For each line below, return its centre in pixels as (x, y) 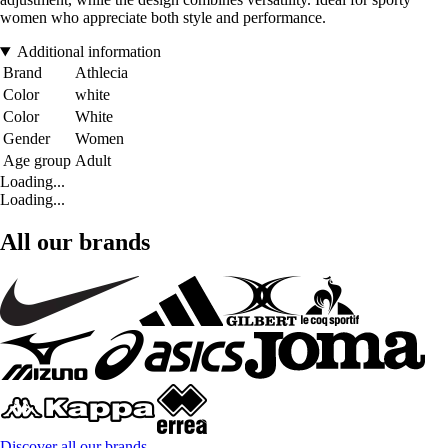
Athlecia (101, 73)
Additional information (88, 52)
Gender (26, 139)
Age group (37, 161)
